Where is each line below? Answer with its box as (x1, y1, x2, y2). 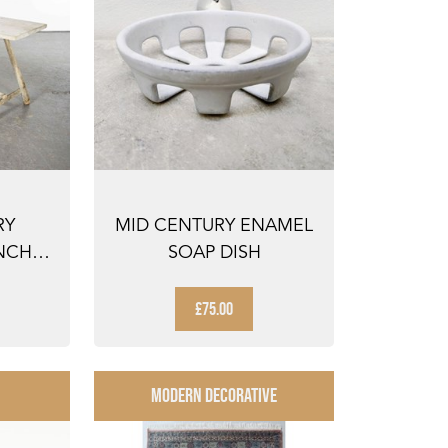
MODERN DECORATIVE (151, 384, 278, 407)
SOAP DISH (167, 239, 261, 263)
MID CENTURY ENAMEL (115, 212, 314, 236)
